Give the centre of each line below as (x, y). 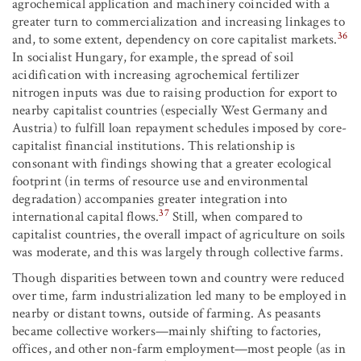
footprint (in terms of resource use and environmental (160, 182)
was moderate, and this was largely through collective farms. (178, 253)
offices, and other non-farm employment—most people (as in (179, 349)
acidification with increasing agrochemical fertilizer (156, 75)
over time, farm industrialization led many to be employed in (179, 296)
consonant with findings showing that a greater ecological (172, 164)
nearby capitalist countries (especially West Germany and (170, 111)
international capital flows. (86, 217)
